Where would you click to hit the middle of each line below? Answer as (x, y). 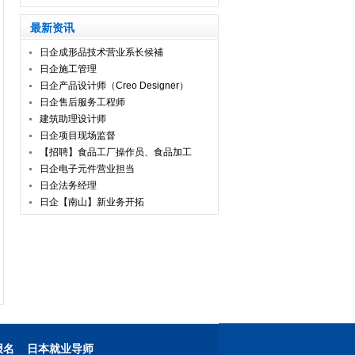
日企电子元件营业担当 (87, 169)
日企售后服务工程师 (82, 102)
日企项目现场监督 (78, 136)
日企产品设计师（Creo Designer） (114, 86)
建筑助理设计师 (73, 119)
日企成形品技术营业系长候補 (101, 52)
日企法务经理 (68, 185)
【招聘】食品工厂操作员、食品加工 (116, 152)
